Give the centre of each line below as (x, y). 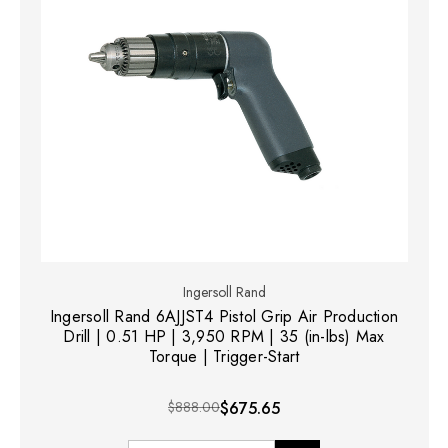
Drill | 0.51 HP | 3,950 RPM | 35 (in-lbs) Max (224, 336)
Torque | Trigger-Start (224, 356)
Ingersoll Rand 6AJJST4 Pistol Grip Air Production (224, 316)
